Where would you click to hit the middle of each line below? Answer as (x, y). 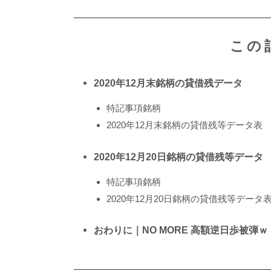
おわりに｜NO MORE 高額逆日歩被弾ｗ (181, 230)
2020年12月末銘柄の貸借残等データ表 (184, 125)
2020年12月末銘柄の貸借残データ (168, 83)
